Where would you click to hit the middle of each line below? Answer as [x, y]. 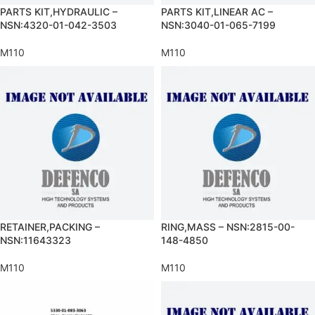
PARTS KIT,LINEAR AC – [217, 12]
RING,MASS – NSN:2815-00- [228, 227]
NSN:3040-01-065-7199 [218, 25]
